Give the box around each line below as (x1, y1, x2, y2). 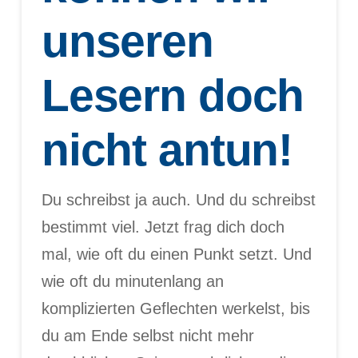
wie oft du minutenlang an (41, 272, 224, 290)
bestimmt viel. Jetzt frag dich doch (41, 217, 284, 236)
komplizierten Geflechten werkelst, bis (41, 299, 310, 317)
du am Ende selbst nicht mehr (41, 326, 254, 344)
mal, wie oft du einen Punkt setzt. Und (41, 245, 312, 263)
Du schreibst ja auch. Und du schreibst (41, 190, 316, 209)
